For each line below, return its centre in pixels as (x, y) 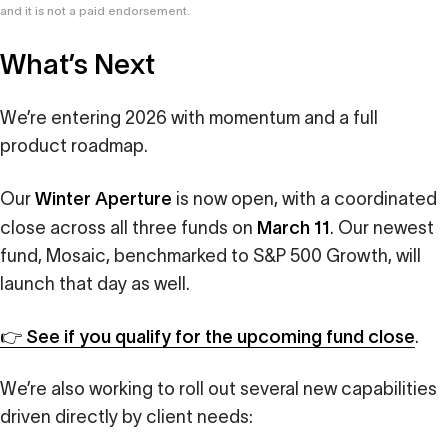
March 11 (293, 226)
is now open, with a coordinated (304, 198)
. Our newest (382, 227)
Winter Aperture (103, 197)
